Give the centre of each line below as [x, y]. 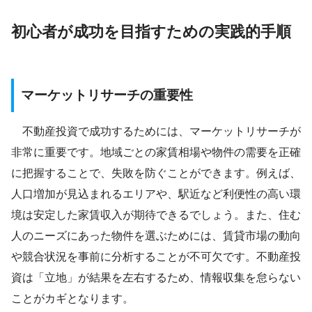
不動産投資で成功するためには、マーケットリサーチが [156, 132]
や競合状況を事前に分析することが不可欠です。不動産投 [156, 257]
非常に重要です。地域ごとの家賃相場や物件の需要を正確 [156, 153]
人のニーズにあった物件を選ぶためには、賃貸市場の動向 [156, 236]
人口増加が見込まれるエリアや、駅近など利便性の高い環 [156, 194]
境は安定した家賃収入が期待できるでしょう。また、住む [156, 215]
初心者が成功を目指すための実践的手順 [151, 31]
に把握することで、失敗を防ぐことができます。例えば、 [156, 173]
